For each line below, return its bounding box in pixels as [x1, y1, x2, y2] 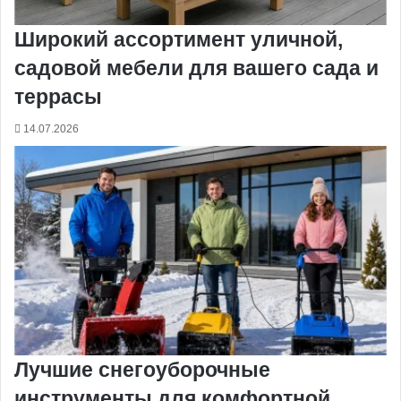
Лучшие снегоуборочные [14, 358, 270, 382]
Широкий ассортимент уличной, [14, 27, 343, 51]
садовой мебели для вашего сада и [14, 55, 379, 80]
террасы [14, 84, 102, 108]
